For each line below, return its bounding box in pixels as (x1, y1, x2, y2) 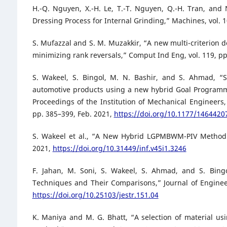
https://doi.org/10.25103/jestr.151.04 (32, 190, 159, 200)
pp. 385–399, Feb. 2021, (32, 108, 114, 119)
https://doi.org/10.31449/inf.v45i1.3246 (52, 143, 186, 153)
